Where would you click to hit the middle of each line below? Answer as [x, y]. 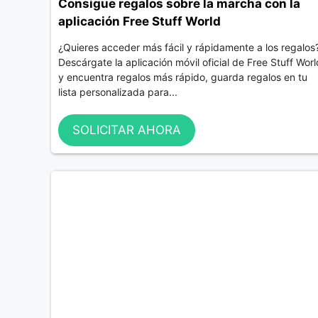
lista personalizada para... [118, 92]
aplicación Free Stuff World [139, 22]
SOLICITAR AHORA [127, 130]
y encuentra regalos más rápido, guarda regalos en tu [183, 77]
